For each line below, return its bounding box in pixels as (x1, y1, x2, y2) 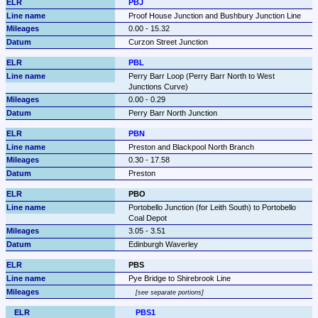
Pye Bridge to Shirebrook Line (128, 273, 231, 283)
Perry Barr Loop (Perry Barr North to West (128, 71, 275, 80)
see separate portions (138, 288, 202, 296)
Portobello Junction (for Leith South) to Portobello (128, 202, 296, 212)
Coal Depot (128, 213, 167, 222)
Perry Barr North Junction (128, 108, 217, 117)
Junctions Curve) (128, 82, 188, 91)
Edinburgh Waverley (128, 240, 198, 249)
